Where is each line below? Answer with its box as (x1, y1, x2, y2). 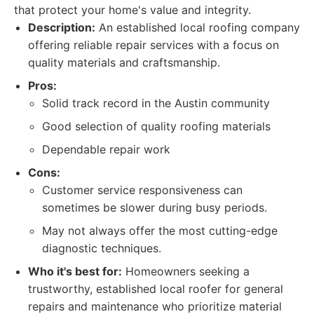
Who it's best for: (28, 264, 122, 278)
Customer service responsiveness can (42, 183, 243, 197)
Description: (28, 20, 95, 34)
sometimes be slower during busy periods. (42, 200, 267, 214)
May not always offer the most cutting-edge (42, 224, 278, 238)
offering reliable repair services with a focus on (28, 38, 279, 52)
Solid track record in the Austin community (42, 96, 270, 110)
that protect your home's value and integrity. (14, 3, 251, 17)
